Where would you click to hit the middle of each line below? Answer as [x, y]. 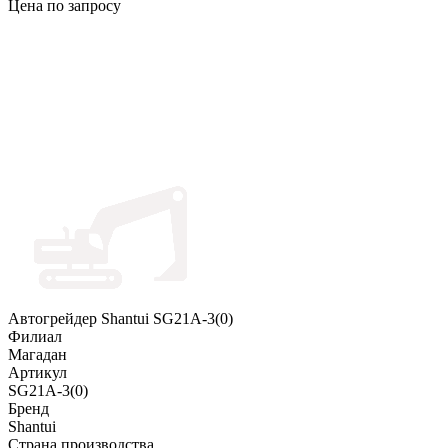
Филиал [35, 337]
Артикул [37, 373]
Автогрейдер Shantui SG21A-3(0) [120, 319]
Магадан [37, 355]
